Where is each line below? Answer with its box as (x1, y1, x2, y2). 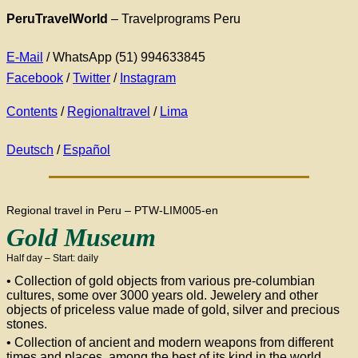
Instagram (120, 71, 176, 85)
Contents (6, 105, 58, 118)
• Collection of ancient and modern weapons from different (6, 336, 333, 349)
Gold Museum (6, 223, 156, 252)
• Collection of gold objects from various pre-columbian (6, 274, 315, 288)
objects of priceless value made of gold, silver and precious (6, 303, 340, 316)
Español (63, 143, 110, 157)
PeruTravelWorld (6, 12, 108, 26)
